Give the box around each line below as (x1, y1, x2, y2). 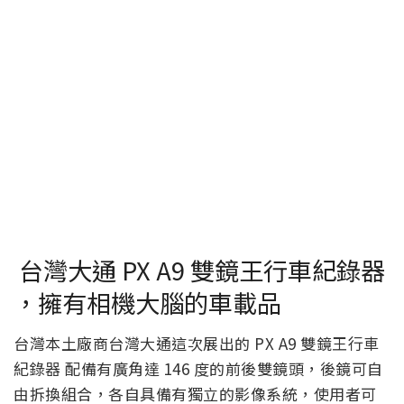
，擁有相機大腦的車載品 (14, 284, 281, 321)
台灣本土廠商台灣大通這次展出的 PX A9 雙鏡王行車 (14, 331, 380, 354)
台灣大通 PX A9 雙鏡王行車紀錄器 (14, 252, 385, 289)
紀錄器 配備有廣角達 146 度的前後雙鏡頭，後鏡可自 (14, 356, 383, 380)
